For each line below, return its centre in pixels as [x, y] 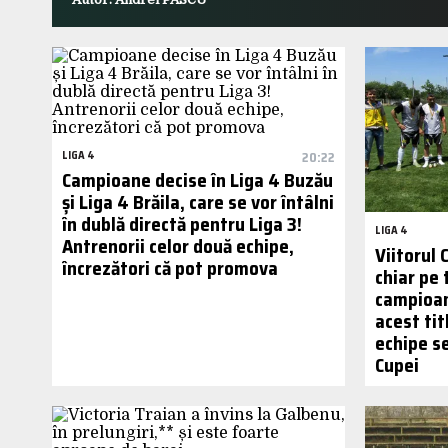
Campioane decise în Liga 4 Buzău [197, 179]
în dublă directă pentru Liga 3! [182, 223]
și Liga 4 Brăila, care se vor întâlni [198, 201]
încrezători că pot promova [170, 267]
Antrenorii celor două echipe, [178, 245]
